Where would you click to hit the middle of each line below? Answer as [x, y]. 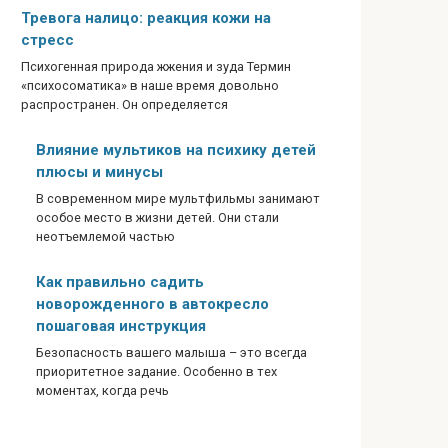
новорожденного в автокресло [152, 304]
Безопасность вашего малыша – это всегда [171, 353]
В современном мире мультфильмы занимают [178, 198]
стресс [47, 39]
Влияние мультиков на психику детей [176, 149]
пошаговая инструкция [121, 326]
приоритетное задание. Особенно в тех [156, 372]
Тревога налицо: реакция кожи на [146, 17]
